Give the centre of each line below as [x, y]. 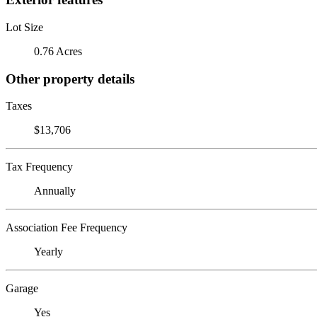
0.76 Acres [58, 51]
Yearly [48, 252]
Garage [22, 289]
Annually [55, 191]
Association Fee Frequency [67, 228]
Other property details [70, 79]
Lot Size [24, 27]
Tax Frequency [39, 167]
